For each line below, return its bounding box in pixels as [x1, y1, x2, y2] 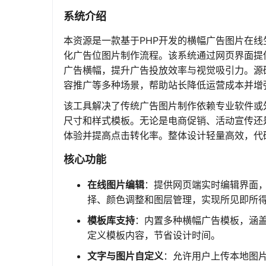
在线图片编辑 [87, 179, 144, 191]
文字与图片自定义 [87, 250, 163, 262]
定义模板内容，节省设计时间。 [87, 229, 220, 241]
